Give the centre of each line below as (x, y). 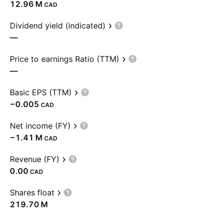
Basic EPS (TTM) (41, 92)
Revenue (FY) (35, 159)
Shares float (32, 192)
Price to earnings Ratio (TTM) (65, 59)
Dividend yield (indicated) (58, 26)
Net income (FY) (40, 126)
